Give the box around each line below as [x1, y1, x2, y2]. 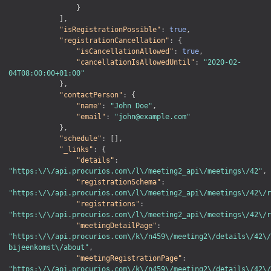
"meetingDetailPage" [76, 221, 157, 230]
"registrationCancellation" [59, 36, 169, 45]
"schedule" [59, 134, 102, 143]
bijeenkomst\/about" [8, 243, 89, 252]
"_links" [59, 145, 93, 154]
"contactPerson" [59, 91, 123, 100]
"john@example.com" [114, 113, 191, 122]
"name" [76, 102, 102, 111]
